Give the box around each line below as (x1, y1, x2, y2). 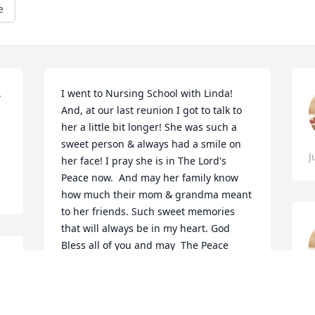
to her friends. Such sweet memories (61, 205, 236, 219)
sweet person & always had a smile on (61, 137, 242, 151)
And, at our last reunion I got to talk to (61, 103, 243, 117)
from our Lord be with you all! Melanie (61, 255, 245, 269)
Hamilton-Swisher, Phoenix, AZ (61, 272, 205, 286)
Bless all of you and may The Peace (61, 238, 229, 252)
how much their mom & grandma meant (61, 188, 252, 202)
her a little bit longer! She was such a (61, 120, 238, 134)
